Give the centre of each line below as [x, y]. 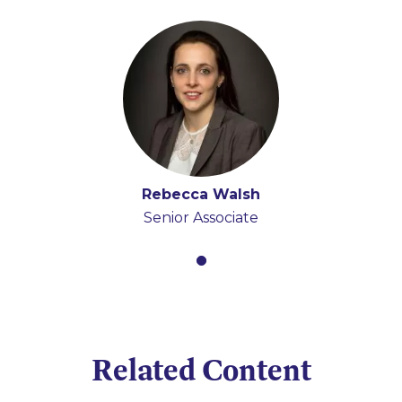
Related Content [201, 370]
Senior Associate [201, 218]
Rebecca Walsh [201, 195]
